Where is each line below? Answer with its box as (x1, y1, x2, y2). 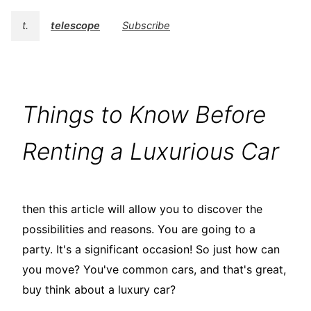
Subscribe (122, 19, 170, 33)
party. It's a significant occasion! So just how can (22, 242, 280, 257)
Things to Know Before (22, 101, 266, 129)
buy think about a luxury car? (22, 283, 176, 297)
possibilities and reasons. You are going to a (22, 222, 255, 237)
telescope (51, 19, 100, 33)
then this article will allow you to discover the (22, 202, 262, 217)
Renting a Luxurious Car (22, 137, 279, 166)
